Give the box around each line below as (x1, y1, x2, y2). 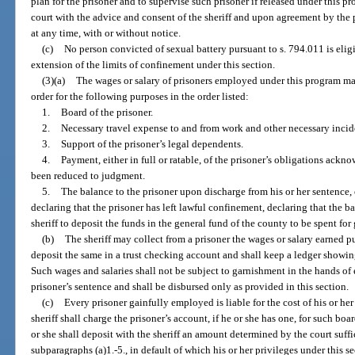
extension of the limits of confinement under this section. (31, 59, 276, 71)
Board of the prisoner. (60, 106, 153, 119)
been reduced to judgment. (31, 170, 146, 182)
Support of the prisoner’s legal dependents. (60, 138, 243, 151)
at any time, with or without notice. (31, 27, 181, 40)
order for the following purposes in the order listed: (31, 90, 250, 103)
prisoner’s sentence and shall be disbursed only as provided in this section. (31, 281, 349, 293)
